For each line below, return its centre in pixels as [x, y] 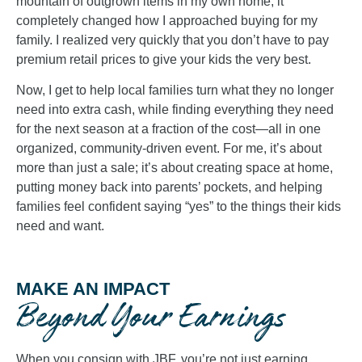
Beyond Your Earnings [150, 318]
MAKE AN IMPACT [93, 288]
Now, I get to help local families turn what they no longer [175, 90]
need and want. [60, 226]
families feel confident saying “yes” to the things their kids [179, 207]
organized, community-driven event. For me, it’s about [169, 149]
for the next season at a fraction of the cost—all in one [168, 129]
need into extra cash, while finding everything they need [175, 110]
